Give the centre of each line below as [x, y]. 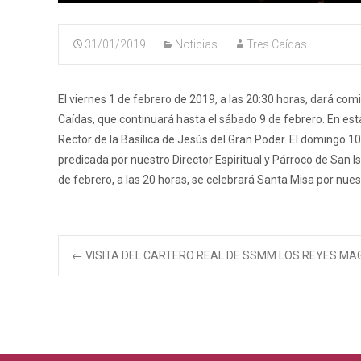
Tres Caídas [277, 45]
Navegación [175, 270]
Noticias [196, 45]
